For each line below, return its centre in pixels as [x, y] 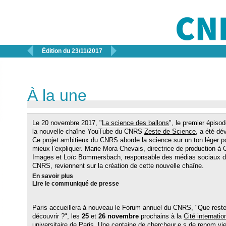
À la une [57, 95]
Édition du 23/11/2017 [72, 51]
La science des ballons [135, 123]
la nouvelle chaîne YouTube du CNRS [88, 131]
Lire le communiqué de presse [76, 184]
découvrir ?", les [57, 216]
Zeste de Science [170, 131]
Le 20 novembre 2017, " [67, 123]
